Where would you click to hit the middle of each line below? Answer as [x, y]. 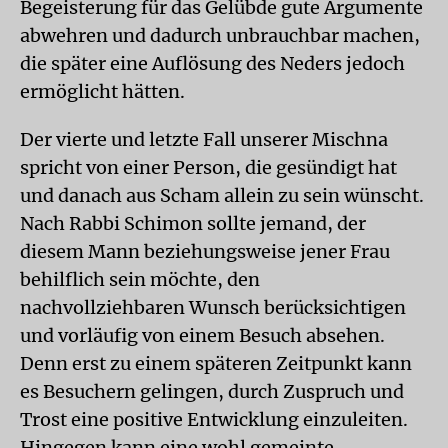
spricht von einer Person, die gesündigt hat [208, 167]
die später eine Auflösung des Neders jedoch [212, 63]
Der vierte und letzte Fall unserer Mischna [204, 139]
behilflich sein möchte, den [140, 279]
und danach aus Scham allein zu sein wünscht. [222, 195]
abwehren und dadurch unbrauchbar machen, [220, 35]
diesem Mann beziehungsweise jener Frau [205, 251]
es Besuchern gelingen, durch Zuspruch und [212, 391]
